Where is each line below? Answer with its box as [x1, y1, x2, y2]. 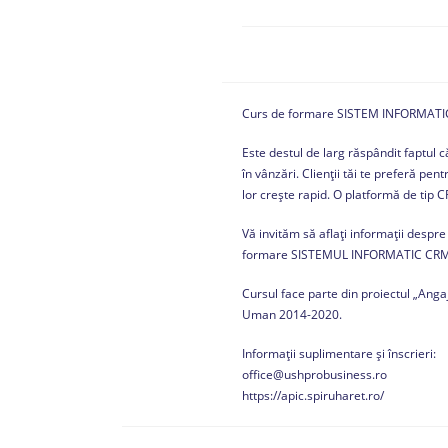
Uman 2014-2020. [242, 305, 342, 323]
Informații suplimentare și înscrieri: [242, 344, 436, 362]
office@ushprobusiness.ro [242, 365, 387, 383]
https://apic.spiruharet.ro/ [242, 386, 384, 404]
